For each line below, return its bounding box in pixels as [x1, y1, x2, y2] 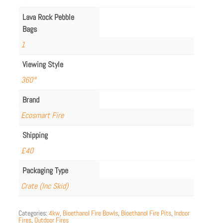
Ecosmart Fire [21, 110, 64, 120]
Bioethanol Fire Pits [121, 208, 172, 218]
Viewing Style [22, 59, 64, 70]
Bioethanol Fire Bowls [63, 208, 118, 218]
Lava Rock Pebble [22, 11, 75, 22]
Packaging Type [22, 165, 69, 176]
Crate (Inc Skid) [21, 180, 69, 191]
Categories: [18, 208, 49, 218]
